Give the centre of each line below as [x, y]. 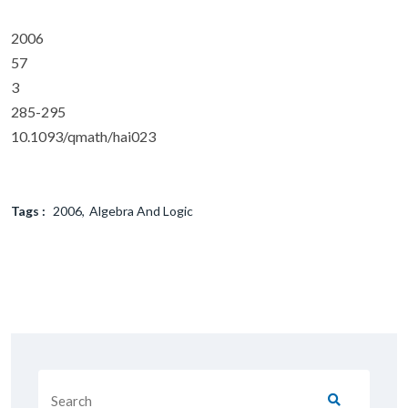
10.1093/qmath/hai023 [83, 136]
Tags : [28, 211]
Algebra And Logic [141, 211]
